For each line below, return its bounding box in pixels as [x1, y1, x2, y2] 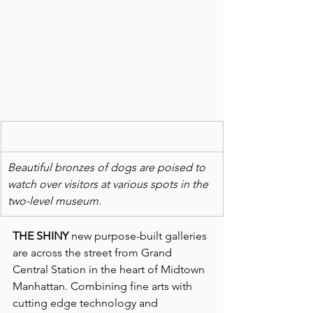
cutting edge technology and [13, 296, 161, 310]
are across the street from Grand [13, 245, 175, 259]
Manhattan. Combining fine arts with [13, 279, 195, 293]
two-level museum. [8, 194, 101, 208]
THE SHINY [13, 228, 68, 242]
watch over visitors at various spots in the [8, 177, 211, 191]
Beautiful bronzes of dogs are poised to [8, 160, 208, 174]
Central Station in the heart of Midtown [13, 262, 208, 276]
